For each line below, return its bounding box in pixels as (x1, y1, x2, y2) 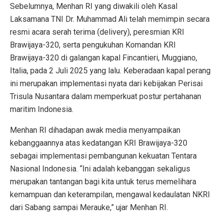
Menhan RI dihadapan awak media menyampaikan (10, 125, 180, 135)
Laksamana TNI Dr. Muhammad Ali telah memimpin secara (10, 14, 210, 24)
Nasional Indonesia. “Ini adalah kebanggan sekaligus (10, 164, 190, 174)
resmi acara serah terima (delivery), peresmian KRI (10, 27, 184, 37)
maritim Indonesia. (10, 105, 73, 114)
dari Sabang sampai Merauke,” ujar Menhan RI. (10, 203, 168, 213)
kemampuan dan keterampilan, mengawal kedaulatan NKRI (10, 190, 210, 200)
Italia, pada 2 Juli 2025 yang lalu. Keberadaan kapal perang (10, 66, 211, 76)
